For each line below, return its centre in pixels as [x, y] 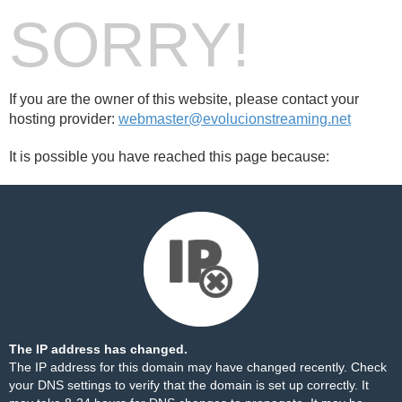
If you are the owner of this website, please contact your [184, 99]
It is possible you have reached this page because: [169, 157]
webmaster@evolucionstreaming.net [235, 119]
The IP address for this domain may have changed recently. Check [198, 367]
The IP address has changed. [98, 349]
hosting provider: [64, 119]
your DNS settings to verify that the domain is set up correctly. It [189, 385]
